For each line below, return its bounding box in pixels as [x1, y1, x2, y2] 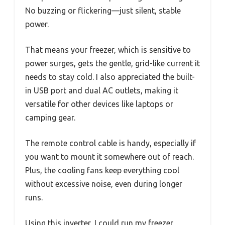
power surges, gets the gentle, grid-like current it [25, 58, 200, 68]
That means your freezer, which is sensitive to [25, 45, 191, 54]
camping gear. [25, 113, 75, 122]
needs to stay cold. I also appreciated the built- [25, 72, 195, 81]
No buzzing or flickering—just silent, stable [25, 6, 181, 15]
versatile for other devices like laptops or [25, 99, 173, 108]
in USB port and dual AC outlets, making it [25, 85, 178, 95]
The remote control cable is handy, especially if [25, 138, 196, 148]
